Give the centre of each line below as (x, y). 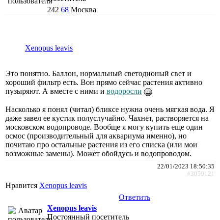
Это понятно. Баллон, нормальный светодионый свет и (98, 73)
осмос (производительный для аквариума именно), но (96, 136)
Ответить (135, 197)
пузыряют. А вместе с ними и (56, 91)
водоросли (124, 91)
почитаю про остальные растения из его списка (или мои (101, 144)
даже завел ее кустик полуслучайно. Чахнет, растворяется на (107, 118)
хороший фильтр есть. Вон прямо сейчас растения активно (104, 82)
